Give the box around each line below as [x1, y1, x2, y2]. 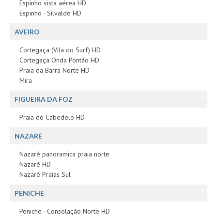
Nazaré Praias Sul [19, 170, 71, 179]
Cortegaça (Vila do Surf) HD [19, 45, 101, 54]
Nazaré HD [19, 159, 51, 169]
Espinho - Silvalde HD [19, 8, 81, 17]
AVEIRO [15, 27, 40, 36]
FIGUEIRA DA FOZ [15, 94, 73, 103]
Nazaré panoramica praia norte [19, 149, 109, 158]
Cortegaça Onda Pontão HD [19, 55, 99, 64]
